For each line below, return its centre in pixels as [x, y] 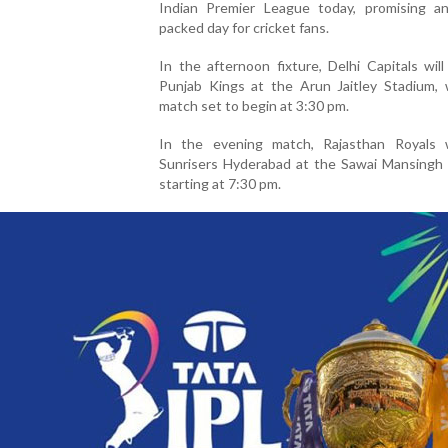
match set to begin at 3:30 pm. [254, 105]
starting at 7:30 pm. [220, 183]
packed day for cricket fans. [244, 27]
